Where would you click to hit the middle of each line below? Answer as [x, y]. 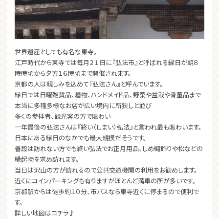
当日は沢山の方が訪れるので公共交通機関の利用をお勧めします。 [106, 170]
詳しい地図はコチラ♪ [45, 213]
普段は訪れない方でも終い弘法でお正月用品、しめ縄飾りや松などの [109, 148]
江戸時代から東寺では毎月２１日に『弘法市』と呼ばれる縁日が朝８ [107, 62]
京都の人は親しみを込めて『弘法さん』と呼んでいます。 [89, 84]
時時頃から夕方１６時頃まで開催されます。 [73, 73]
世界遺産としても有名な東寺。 [56, 51]
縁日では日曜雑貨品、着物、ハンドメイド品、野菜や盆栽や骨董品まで [108, 94]
